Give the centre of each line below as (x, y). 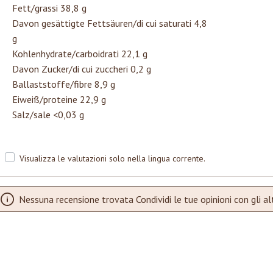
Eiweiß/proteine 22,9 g (59, 100)
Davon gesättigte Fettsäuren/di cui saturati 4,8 (110, 23)
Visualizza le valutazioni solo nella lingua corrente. (113, 159)
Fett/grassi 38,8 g (49, 8)
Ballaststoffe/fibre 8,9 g (64, 84)
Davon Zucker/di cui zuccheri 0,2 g (82, 69)
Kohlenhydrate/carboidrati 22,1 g (80, 54)
